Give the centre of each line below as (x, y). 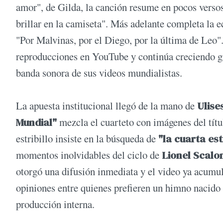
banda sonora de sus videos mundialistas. (99, 73)
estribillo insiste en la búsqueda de (87, 139)
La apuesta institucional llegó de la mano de (105, 106)
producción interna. (55, 204)
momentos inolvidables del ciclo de (89, 155)
